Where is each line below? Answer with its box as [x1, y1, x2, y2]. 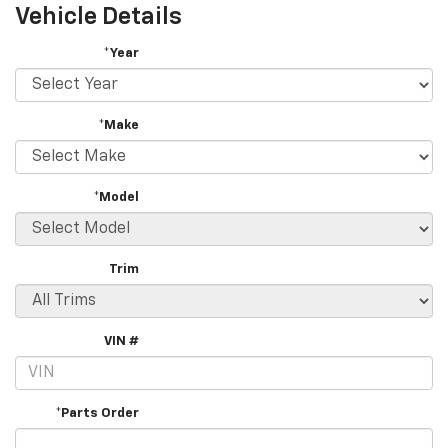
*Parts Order [55, 407, 140, 421]
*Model [93, 191, 140, 205]
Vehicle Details [15, 5, 182, 30]
